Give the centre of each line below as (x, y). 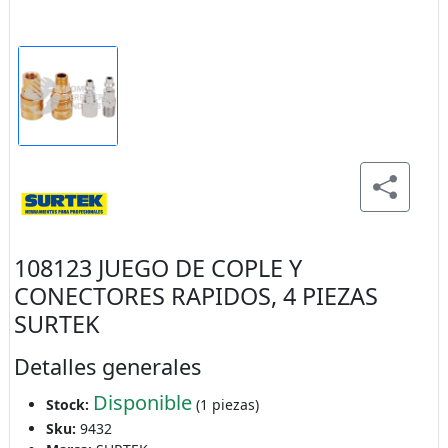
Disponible (142, 402)
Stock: (69, 404)
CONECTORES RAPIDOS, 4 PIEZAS (195, 296)
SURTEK (56, 324)
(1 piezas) (225, 404)
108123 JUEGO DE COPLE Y (157, 268)
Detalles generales (107, 366)
